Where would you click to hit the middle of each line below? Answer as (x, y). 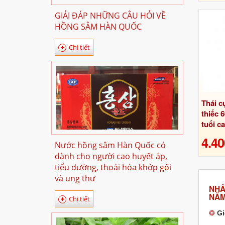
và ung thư (75, 178)
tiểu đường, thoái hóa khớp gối (113, 167)
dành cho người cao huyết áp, (111, 156)
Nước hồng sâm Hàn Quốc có (110, 145)
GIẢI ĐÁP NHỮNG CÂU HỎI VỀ (110, 16)
